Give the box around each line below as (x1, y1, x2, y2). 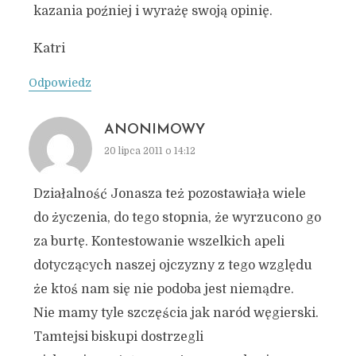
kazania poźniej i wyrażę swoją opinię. (33, 4, 273, 18)
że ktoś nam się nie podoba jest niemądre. (33, 282, 294, 296)
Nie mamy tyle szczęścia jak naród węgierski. (33, 306, 319, 320)
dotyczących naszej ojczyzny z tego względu (33, 258, 312, 273)
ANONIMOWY (103, 122, 205, 137)
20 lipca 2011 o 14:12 (103, 145, 195, 157)
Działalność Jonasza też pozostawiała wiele (33, 187, 306, 201)
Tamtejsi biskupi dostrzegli (33, 330, 203, 344)
